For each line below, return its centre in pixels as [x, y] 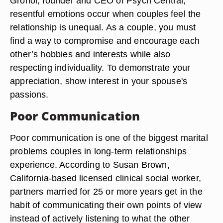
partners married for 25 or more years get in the [106, 191]
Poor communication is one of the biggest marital [109, 138]
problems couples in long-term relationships [98, 151]
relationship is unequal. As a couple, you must [103, 27]
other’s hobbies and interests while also [90, 54]
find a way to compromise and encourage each [105, 41]
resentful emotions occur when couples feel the [106, 14]
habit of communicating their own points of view [106, 205]
